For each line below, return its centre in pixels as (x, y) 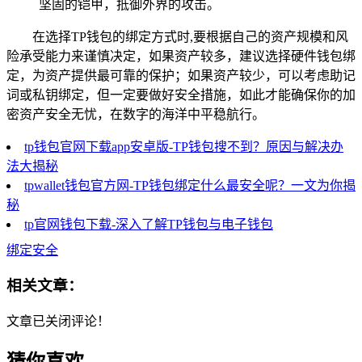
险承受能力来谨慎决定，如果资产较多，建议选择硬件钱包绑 (181, 56)
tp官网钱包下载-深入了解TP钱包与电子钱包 (149, 224)
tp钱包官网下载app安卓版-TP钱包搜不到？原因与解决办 (184, 146)
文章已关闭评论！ (58, 322)
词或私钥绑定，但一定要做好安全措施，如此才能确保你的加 (181, 95)
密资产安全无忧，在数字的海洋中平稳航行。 (136, 114)
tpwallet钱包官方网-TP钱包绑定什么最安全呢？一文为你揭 (190, 185)
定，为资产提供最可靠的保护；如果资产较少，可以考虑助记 (181, 75)
